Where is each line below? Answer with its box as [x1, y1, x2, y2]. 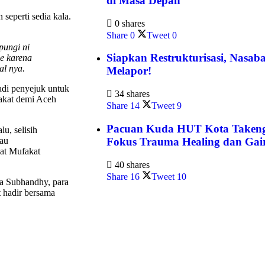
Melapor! [106, 64, 151, 77]
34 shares [112, 89, 150, 99]
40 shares [112, 159, 150, 170]
